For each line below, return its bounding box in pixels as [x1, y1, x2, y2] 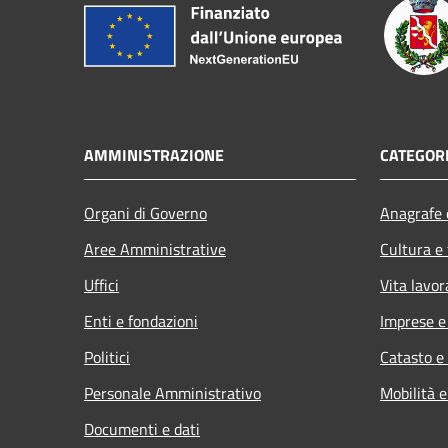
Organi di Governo [84, 200, 207, 225]
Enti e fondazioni [84, 308, 198, 333]
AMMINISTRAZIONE [84, 142, 224, 167]
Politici [84, 344, 130, 369]
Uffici [84, 272, 119, 297]
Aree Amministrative [84, 236, 226, 261]
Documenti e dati [84, 416, 200, 441]
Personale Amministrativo [84, 380, 261, 405]
